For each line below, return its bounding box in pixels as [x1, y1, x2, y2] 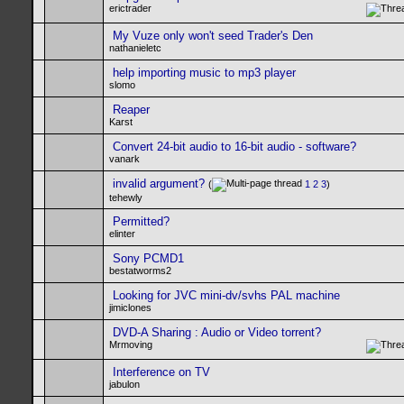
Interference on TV [113, 365, 210, 379]
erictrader [109, 3, 151, 14]
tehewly [109, 192, 142, 204]
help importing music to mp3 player [113, 66, 296, 79]
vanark [109, 153, 140, 164]
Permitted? [113, 215, 170, 228]
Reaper [113, 103, 150, 116]
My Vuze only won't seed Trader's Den [113, 29, 313, 42]
